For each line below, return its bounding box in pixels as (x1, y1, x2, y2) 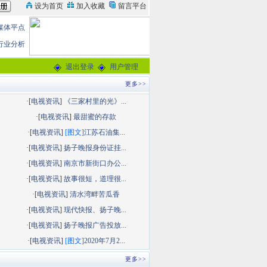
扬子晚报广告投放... (63, 221, 126, 229)
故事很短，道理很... (63, 175, 126, 183)
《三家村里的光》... (63, 97, 126, 105)
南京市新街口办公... (63, 159, 126, 167)
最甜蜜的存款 (73, 113, 117, 121)
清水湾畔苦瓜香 (70, 190, 120, 198)
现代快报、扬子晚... (63, 206, 126, 214)
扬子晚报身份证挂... (63, 144, 126, 152)
